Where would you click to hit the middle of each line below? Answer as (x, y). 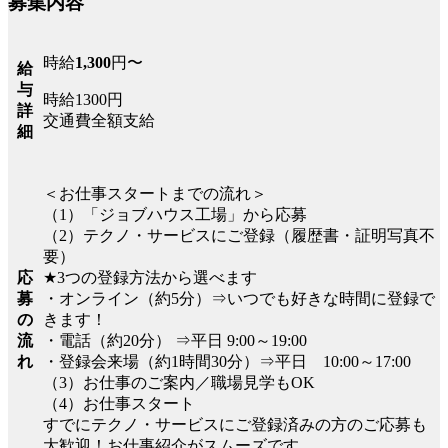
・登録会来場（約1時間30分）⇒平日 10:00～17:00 (227, 362)
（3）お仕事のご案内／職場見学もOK (179, 383)
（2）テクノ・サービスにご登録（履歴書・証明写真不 (239, 236)
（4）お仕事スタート (119, 404)
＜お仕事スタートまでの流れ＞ (155, 194)
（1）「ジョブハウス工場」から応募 (175, 215)
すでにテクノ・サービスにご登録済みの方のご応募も (235, 425)
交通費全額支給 (99, 121)
